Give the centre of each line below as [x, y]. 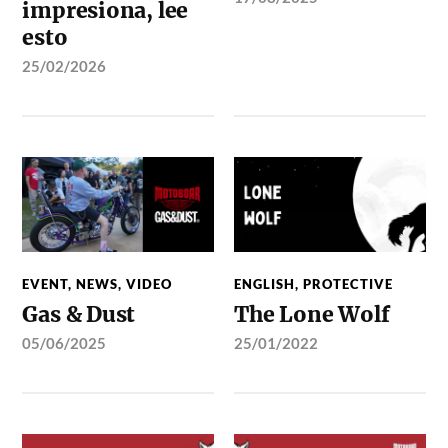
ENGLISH [265, 284]
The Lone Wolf [312, 315]
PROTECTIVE [348, 284]
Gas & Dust [79, 315]
